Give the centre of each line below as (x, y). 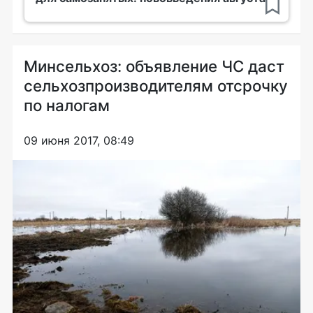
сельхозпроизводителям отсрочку (156, 85)
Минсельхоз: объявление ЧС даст (154, 66)
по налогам (67, 105)
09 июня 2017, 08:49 (79, 140)
